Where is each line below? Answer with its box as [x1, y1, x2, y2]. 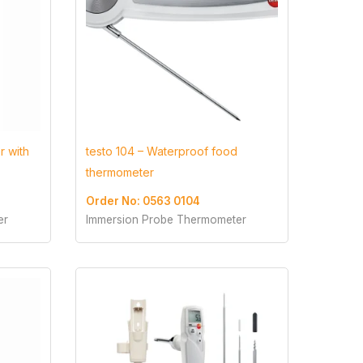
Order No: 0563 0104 [85, 194, 200, 208]
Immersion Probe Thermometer [85, 213, 246, 227]
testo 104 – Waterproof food [85, 144, 237, 159]
